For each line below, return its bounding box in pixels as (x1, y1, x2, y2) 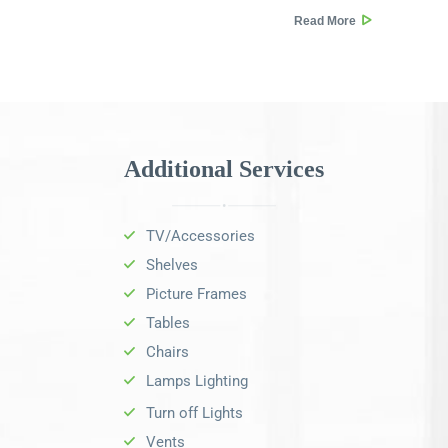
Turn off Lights (146, 404, 243, 423)
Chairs (146, 343, 189, 362)
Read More (294, 14, 356, 29)
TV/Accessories (146, 227, 255, 246)
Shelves (146, 256, 198, 275)
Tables (146, 314, 190, 333)
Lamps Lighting (146, 372, 248, 391)
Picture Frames (146, 285, 247, 304)
